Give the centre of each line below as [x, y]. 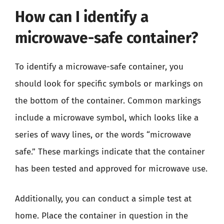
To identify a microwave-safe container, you [99, 67]
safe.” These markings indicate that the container [110, 152]
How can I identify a [82, 17]
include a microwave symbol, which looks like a [107, 118]
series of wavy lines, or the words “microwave [103, 135]
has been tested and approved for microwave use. [111, 169]
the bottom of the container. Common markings [108, 101]
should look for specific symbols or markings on [109, 84]
